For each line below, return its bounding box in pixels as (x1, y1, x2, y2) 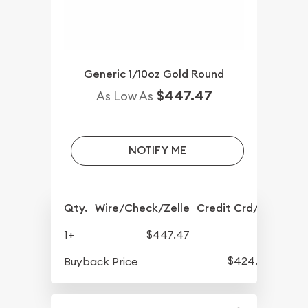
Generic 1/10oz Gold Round (84, 67, 224, 82)
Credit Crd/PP (197, 201, 272, 216)
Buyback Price (64, 254, 138, 269)
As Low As (96, 88, 153, 104)
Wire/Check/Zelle (95, 201, 190, 216)
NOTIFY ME (128, 143, 186, 158)
